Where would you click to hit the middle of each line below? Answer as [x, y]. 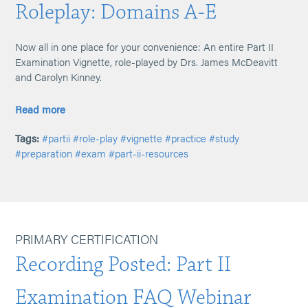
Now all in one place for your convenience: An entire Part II [145, 46]
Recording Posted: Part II [123, 264]
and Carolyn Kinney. [59, 77]
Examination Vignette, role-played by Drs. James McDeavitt [147, 62]
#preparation [44, 153]
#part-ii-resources [149, 153]
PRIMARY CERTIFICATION [87, 239]
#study [224, 138]
